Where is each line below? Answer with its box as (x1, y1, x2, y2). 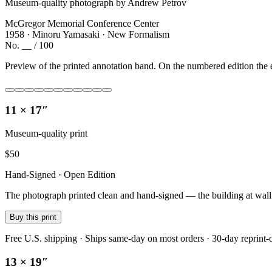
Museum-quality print (5, 128, 87, 139)
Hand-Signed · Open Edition (5, 169, 115, 180)
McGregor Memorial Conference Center (5, 18, 159, 29)
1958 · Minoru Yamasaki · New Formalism (5, 29, 169, 39)
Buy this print (10, 212, 56, 222)
